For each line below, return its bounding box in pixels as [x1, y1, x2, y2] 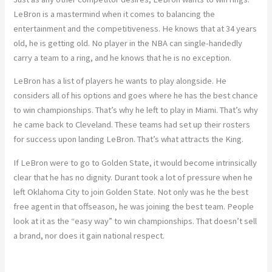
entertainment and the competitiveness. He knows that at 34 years [13, 22, 257, 34]
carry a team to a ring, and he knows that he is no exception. [13, 52, 232, 63]
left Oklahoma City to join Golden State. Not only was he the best [13, 186, 249, 197]
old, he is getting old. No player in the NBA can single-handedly [13, 37, 243, 49]
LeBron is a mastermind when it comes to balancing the [13, 8, 216, 19]
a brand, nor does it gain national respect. [13, 229, 165, 241]
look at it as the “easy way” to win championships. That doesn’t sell [13, 215, 257, 226]
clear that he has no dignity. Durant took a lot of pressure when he [13, 171, 253, 183]
